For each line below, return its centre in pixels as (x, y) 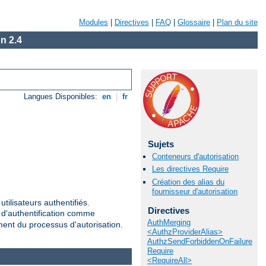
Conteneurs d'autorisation (195, 157)
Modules (94, 22)
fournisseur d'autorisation (195, 191)
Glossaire (194, 22)
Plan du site (237, 22)
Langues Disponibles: (62, 97)
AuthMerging (169, 223)
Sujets (161, 144)
